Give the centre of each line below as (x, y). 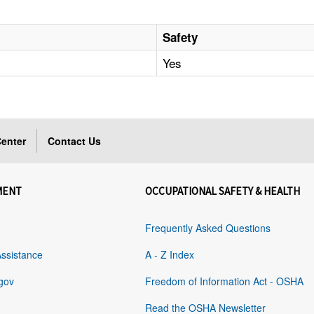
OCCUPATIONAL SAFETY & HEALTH (223, 191)
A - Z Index (170, 255)
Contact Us (75, 141)
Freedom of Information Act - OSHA (225, 281)
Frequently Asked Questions (208, 228)
